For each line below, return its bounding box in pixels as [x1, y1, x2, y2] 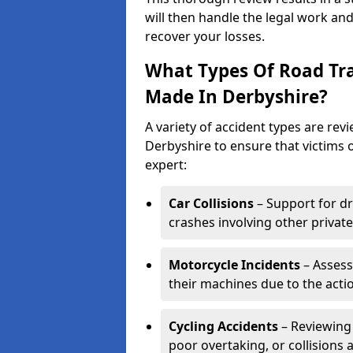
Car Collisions [169, 195, 254, 212]
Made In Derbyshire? [145, 84, 328, 109]
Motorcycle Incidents [169, 256, 300, 273]
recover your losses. [145, 28, 265, 45]
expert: [145, 156, 187, 173]
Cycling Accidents [169, 318, 278, 335]
